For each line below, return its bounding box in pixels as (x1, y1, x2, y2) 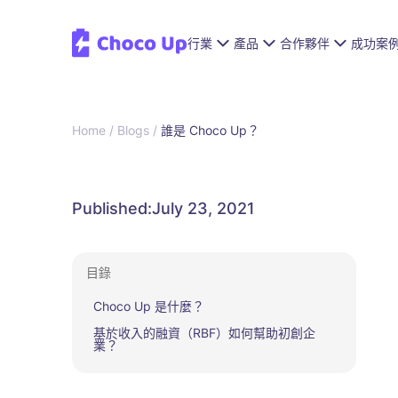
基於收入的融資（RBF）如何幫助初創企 (92, 325, 315, 340)
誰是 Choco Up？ (160, 123, 259, 138)
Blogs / (116, 123, 157, 138)
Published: (71, 199, 152, 218)
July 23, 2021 (151, 199, 255, 218)
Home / (71, 123, 117, 138)
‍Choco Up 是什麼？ (92, 298, 204, 314)
